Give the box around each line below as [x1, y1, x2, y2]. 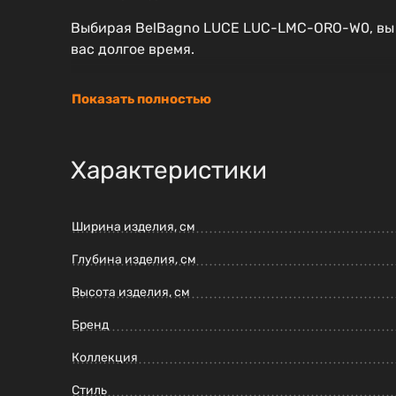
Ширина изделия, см [72, 219, 195, 235]
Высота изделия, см [72, 285, 190, 301]
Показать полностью [72, 91, 211, 108]
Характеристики [71, 156, 267, 186]
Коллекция [72, 350, 138, 366]
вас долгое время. [71, 41, 194, 58]
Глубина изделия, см [72, 252, 196, 268]
